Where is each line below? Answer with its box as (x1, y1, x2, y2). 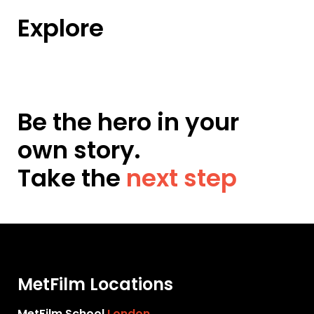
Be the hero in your (18, 104, 240, 139)
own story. (18, 132, 142, 167)
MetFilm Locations (18, 272, 174, 296)
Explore (18, 11, 104, 46)
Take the (18, 161, 127, 195)
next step (126, 161, 238, 195)
